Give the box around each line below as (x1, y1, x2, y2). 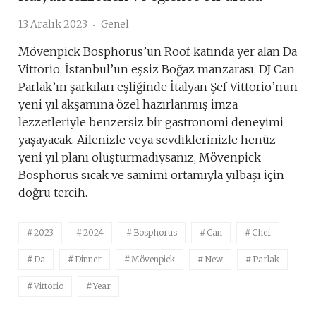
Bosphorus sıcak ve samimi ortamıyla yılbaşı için (18, 168, 284, 183)
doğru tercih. (18, 186, 87, 200)
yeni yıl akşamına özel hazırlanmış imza (18, 97, 238, 112)
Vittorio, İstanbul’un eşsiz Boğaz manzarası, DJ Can (18, 62, 295, 77)
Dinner (75, 254, 102, 265)
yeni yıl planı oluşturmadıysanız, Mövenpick (18, 150, 261, 165)
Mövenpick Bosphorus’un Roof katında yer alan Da (18, 44, 297, 59)
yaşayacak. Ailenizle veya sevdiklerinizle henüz (18, 133, 276, 147)
